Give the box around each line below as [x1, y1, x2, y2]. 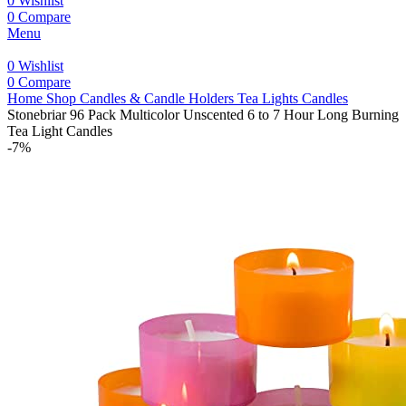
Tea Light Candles [7, 123, 112, 139]
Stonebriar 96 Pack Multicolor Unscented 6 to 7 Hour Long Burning [7, 107, 399, 122]
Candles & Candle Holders [80, 91, 237, 106]
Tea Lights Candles [237, 91, 348, 106]
